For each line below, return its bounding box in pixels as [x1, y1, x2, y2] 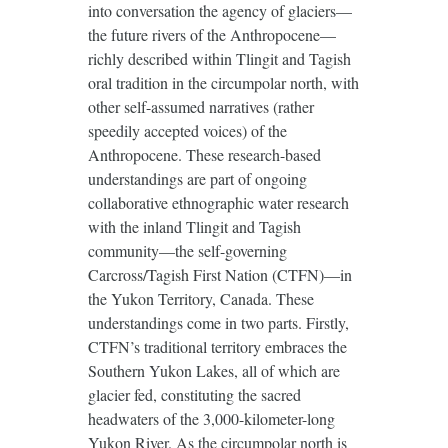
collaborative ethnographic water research [87, 191, 349, 213]
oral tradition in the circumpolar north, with [87, 71, 359, 93]
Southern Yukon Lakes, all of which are [87, 359, 340, 381]
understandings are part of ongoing [87, 167, 307, 189]
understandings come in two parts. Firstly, [87, 311, 349, 333]
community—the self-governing [87, 239, 287, 261]
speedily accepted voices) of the [87, 119, 287, 141]
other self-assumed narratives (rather [87, 95, 314, 117]
